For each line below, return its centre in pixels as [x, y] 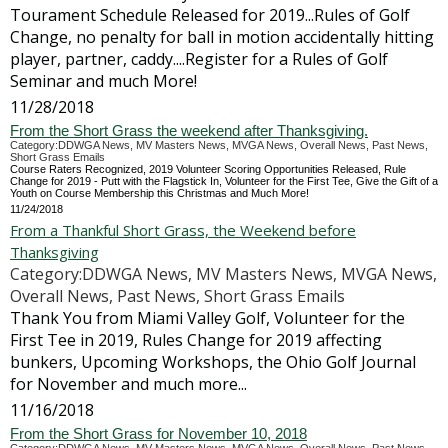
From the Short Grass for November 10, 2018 [158, 433]
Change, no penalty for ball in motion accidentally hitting [222, 37]
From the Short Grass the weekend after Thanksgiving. [189, 130]
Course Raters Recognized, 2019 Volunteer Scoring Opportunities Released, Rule [208, 169]
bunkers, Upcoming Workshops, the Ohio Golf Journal [213, 362]
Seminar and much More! [103, 81]
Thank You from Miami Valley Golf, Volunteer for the [207, 318]
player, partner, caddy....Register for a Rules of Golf [199, 59]
